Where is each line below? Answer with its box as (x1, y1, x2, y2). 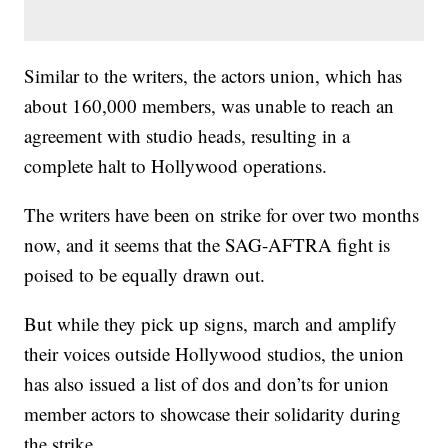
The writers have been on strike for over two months (24, 201, 420, 227)
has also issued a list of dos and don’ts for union (24, 370, 390, 396)
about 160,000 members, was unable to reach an (24, 92, 395, 118)
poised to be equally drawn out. (24, 261, 272, 287)
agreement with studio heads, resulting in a (24, 122, 351, 148)
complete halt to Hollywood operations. (24, 152, 334, 178)
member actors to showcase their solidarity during (24, 400, 402, 426)
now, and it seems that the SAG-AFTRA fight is (24, 231, 391, 257)
